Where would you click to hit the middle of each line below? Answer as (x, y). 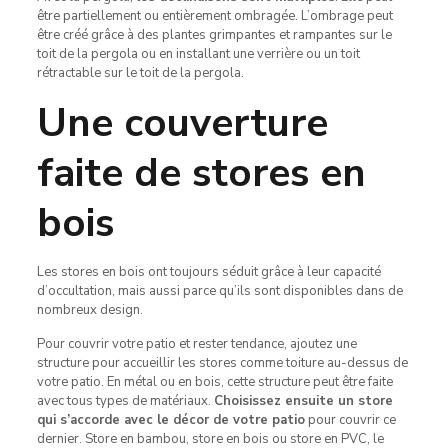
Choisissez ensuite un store (303, 401)
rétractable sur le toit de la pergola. (140, 73)
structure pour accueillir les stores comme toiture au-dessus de (222, 363)
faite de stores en (201, 173)
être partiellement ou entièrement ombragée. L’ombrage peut (214, 16)
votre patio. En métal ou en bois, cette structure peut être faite (214, 382)
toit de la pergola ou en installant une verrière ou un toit (198, 54)
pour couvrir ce (350, 420)
